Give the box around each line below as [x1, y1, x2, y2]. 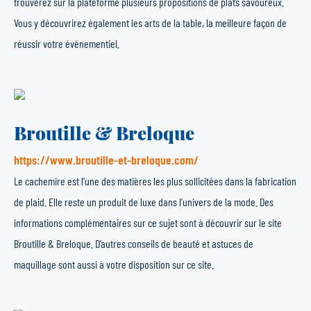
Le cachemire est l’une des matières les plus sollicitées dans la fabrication [14, 174, 296, 187]
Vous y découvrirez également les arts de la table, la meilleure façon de [14, 16, 287, 29]
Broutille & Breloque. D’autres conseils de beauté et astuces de [14, 237, 253, 250]
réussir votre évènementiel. [14, 37, 119, 50]
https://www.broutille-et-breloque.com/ [14, 152, 199, 167]
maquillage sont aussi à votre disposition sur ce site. [14, 258, 214, 271]
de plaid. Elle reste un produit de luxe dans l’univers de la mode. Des [14, 195, 274, 208]
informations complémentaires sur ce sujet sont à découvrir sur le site [14, 216, 282, 229]
